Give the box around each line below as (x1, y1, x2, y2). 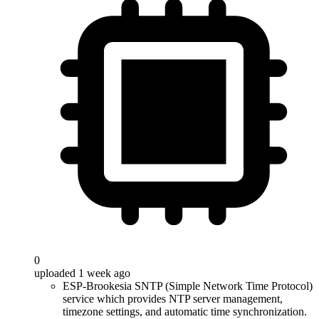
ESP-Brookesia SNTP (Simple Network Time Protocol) (63, 280, 313, 292)
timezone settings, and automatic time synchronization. (63, 305, 307, 318)
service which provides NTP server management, (63, 293, 283, 305)
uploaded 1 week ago (34, 267, 130, 279)
